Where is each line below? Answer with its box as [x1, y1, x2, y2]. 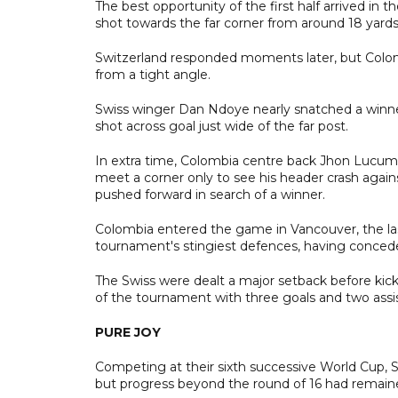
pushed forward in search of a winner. [95, 186, 325, 203]
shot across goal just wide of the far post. [95, 117, 348, 134]
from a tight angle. [95, 66, 211, 83]
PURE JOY [95, 323, 161, 340]
